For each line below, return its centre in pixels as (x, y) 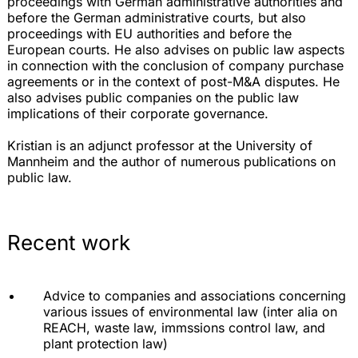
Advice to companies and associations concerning (195, 296)
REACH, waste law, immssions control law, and (184, 328)
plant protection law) (107, 344)
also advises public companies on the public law (153, 98)
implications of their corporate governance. (138, 114)
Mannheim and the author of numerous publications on (171, 162)
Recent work (69, 243)
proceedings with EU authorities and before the (149, 34)
